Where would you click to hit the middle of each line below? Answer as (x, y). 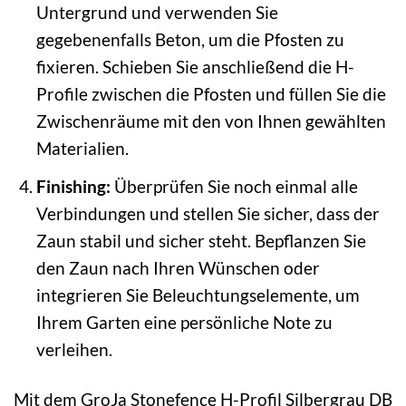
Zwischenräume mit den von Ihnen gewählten (211, 121)
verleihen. (74, 349)
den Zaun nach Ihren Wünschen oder (178, 267)
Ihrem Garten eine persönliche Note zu (184, 322)
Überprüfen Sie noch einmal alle (234, 186)
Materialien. (82, 149)
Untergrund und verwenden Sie (157, 13)
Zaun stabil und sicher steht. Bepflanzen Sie (201, 240)
